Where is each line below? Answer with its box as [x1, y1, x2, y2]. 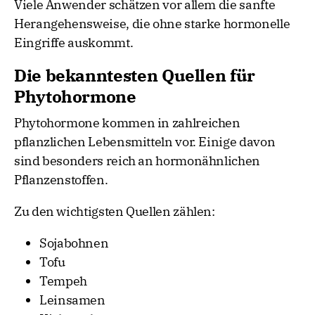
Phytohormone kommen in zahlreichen [14, 115, 240, 131]
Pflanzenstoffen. [14, 172, 108, 188]
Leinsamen [39, 292, 105, 309]
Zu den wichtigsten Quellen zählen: [14, 203, 215, 220]
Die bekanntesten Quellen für [14, 64, 255, 87]
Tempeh [39, 273, 87, 290]
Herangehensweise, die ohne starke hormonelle [14, 15, 290, 32]
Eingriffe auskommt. [14, 34, 134, 51]
